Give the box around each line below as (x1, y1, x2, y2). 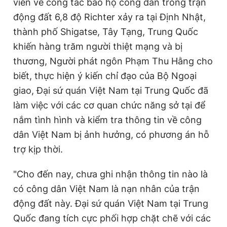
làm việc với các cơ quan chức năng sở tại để (13, 100, 205, 111)
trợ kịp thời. (13, 144, 63, 155)
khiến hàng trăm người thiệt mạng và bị (13, 41, 182, 52)
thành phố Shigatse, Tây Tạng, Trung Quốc (13, 26, 198, 37)
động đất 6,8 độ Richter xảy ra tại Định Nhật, (13, 12, 206, 23)
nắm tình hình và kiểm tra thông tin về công (13, 115, 202, 126)
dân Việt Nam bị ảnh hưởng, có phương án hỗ (13, 129, 209, 140)
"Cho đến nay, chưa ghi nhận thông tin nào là (13, 169, 208, 180)
